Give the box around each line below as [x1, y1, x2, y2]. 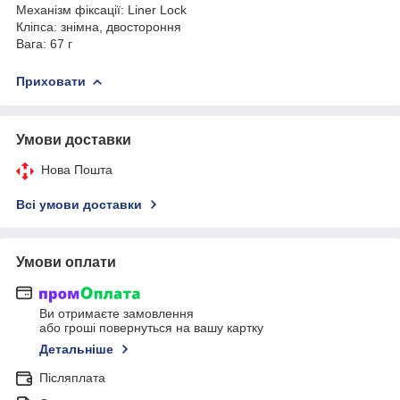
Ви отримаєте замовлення [39, 306, 194, 321]
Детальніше [39, 342, 113, 357]
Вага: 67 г [16, 36, 72, 51]
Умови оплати [16, 254, 116, 270]
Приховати [16, 73, 86, 88]
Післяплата [39, 371, 105, 386]
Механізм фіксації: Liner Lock [16, 2, 187, 17]
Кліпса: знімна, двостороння [16, 19, 181, 34]
